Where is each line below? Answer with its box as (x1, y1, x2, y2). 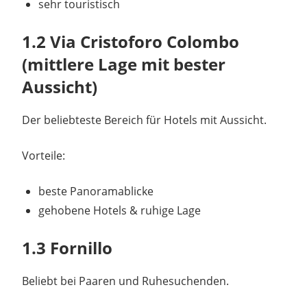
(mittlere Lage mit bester (22, 53, 225, 76)
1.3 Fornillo (22, 236, 112, 260)
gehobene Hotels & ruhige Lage (38, 203, 201, 219)
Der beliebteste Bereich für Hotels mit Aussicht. (22, 112, 267, 128)
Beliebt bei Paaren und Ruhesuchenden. (22, 273, 229, 289)
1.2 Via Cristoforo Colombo (22, 30, 239, 53)
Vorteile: (22, 148, 65, 164)
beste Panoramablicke (38, 184, 153, 199)
